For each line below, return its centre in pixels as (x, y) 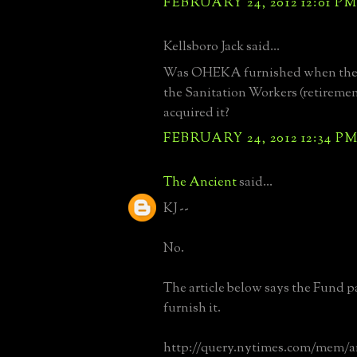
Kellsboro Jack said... (222, 47)
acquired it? (196, 113)
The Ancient (200, 182)
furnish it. (192, 308)
